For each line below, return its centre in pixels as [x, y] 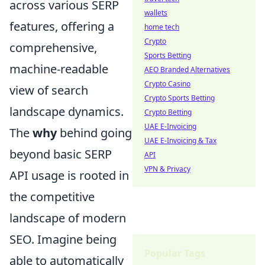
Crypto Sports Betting [180, 98]
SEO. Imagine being [63, 239]
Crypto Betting [168, 112]
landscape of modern [68, 218]
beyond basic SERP [61, 154]
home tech [162, 27]
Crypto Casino [167, 84]
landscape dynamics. [67, 111]
